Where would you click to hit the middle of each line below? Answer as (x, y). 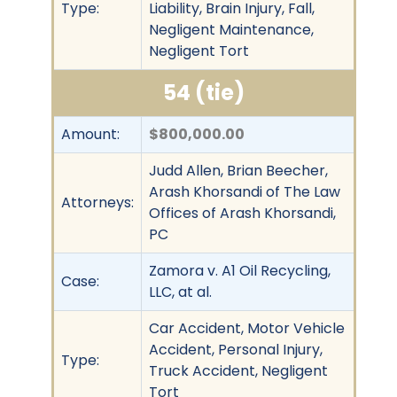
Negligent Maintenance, (231, 29)
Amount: (90, 134)
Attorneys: (97, 202)
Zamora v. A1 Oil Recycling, (240, 270)
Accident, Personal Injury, (236, 349)
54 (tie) (204, 92)
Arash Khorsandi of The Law (245, 191)
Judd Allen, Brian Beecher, (238, 170)
